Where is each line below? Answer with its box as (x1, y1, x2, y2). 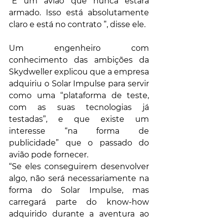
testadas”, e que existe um (9, 114, 149, 124)
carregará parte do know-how (9, 197, 149, 207)
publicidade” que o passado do (9, 138, 149, 148)
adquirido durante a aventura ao (9, 209, 149, 219)
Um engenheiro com (9, 43, 149, 53)
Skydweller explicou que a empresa (9, 67, 149, 77)
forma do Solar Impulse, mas (9, 185, 149, 195)
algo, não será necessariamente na (9, 174, 149, 184)
